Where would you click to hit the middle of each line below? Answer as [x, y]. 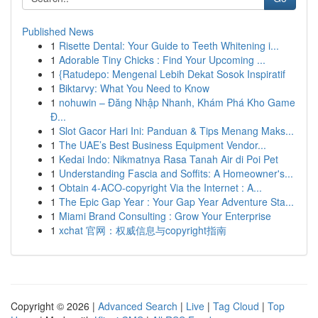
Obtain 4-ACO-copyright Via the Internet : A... [160, 187]
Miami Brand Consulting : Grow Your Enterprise [165, 216]
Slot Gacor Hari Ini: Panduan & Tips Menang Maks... [176, 131]
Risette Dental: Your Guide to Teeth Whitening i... [169, 45]
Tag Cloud [236, 306]
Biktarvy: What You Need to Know [134, 88]
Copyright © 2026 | [54, 306]
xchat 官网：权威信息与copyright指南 [143, 230]
